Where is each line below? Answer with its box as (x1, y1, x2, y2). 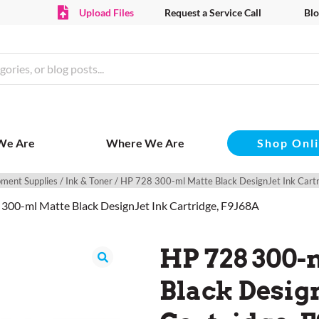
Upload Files (78, 6, 134, 19)
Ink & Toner (66, 175, 113, 187)
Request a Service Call (164, 6, 261, 19)
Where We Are (106, 136, 184, 150)
